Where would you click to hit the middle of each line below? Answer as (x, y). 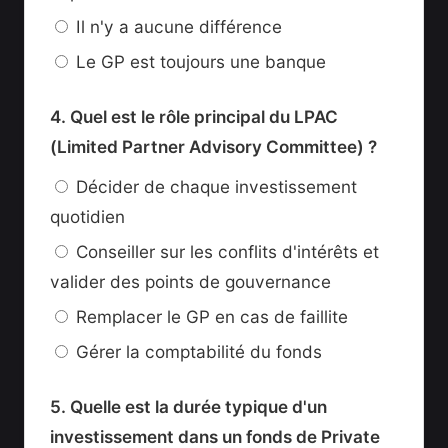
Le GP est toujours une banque (201, 62)
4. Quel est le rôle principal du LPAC (194, 117)
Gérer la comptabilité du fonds (199, 352)
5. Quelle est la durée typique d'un (188, 407)
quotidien (87, 217)
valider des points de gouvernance (190, 282)
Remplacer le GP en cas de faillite (212, 317)
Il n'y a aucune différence (179, 27)
